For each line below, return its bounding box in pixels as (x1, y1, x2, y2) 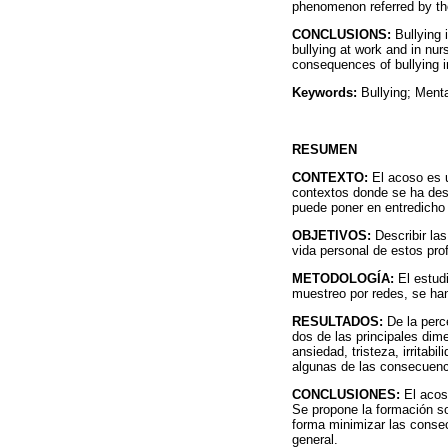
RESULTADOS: (292, 314, 383, 330)
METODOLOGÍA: (292, 271, 394, 287)
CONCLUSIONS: (292, 26, 391, 42)
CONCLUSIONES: (292, 387, 400, 403)
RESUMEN (292, 141, 357, 157)
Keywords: (292, 85, 357, 101)
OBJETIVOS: (292, 227, 371, 243)
